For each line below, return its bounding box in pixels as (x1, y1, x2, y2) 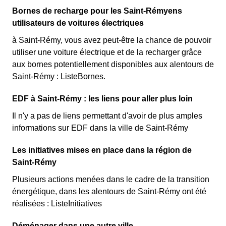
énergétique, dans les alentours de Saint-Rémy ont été (12, 187, 206, 196)
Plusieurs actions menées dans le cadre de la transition (12, 175, 209, 184)
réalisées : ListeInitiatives (12, 199, 102, 208)
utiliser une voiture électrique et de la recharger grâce (12, 48, 202, 56)
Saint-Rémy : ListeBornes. (12, 72, 105, 81)
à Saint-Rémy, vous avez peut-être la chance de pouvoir (12, 36, 211, 44)
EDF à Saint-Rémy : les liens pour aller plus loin (12, 94, 193, 103)
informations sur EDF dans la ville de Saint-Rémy (12, 124, 188, 132)
